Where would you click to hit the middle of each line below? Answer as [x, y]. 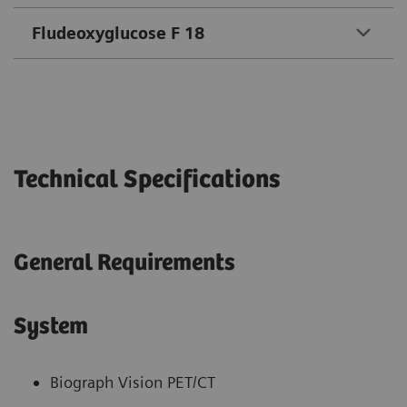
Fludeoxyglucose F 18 [118, 33]
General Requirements [124, 263]
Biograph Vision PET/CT [133, 382]
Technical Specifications [147, 179]
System [51, 326]
